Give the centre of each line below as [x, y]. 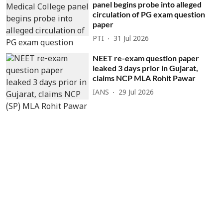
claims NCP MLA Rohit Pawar [144, 78]
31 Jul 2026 [131, 39]
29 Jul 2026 [136, 93]
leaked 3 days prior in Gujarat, [146, 68]
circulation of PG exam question [149, 14]
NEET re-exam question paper [146, 58]
